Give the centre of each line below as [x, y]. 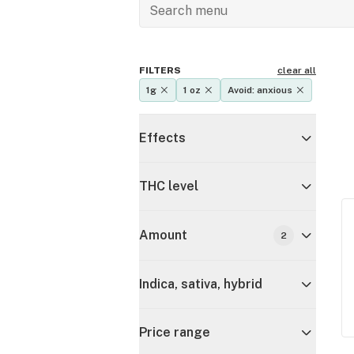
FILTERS [160, 70]
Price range [175, 332]
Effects [162, 138]
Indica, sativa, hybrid [201, 284]
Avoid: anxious [260, 90]
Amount [163, 235]
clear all [297, 70]
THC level [169, 186]
